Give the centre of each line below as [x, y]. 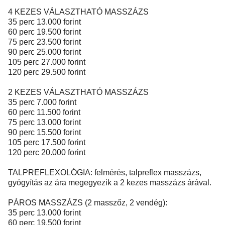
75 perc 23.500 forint [44, 42]
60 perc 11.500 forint [44, 112]
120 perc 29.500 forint [47, 72]
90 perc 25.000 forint [44, 52]
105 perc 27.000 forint [47, 62]
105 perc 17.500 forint [47, 142]
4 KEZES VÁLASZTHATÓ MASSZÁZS [78, 12]
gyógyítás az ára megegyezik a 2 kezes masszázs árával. [110, 183]
